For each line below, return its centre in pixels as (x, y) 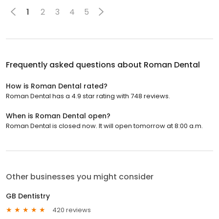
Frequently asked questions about (75, 65)
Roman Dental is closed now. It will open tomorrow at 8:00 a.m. (104, 126)
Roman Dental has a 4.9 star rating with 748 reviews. (88, 96)
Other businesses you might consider (80, 177)
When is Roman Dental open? (58, 116)
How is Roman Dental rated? (57, 86)
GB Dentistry (28, 196)
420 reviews (72, 210)
